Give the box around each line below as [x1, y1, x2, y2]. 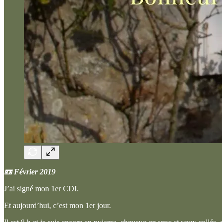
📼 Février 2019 [4, 167, 55, 176]
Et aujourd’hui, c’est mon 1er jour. [4, 201, 111, 210]
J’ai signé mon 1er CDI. [4, 184, 79, 193]
